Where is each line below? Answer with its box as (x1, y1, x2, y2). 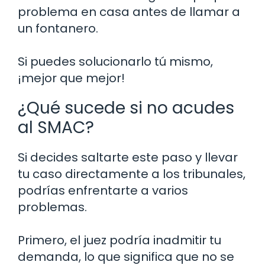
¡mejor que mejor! (18, 70, 125, 87)
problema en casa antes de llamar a (18, 4, 240, 21)
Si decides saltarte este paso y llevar (18, 149, 238, 166)
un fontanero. (18, 20, 98, 37)
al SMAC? (18, 116, 94, 140)
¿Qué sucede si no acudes (18, 96, 234, 120)
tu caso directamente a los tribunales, (18, 166, 245, 183)
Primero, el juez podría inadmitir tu (18, 232, 221, 249)
